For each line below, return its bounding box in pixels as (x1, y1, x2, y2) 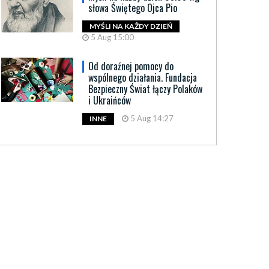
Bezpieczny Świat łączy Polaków (88, 82, 202, 97)
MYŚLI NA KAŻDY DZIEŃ (89, 22, 172, 31)
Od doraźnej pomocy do (88, 59, 174, 74)
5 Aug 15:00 (89, 32, 134, 43)
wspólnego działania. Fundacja (88, 70, 197, 85)
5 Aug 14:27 (128, 113, 174, 124)
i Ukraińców (88, 93, 131, 108)
